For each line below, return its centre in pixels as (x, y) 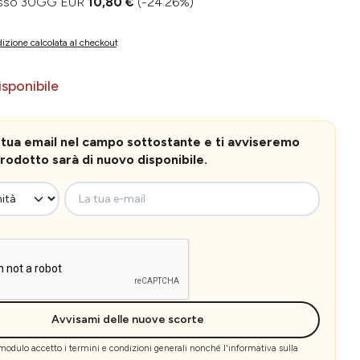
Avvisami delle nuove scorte (128, 319)
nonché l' (207, 348)
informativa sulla (263, 348)
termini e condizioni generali (128, 348)
